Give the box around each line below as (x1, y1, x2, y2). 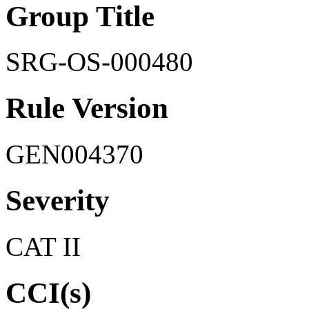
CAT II (6, 232, 81, 262)
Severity (6, 184, 110, 217)
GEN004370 (6, 139, 143, 170)
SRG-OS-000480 (6, 47, 193, 77)
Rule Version (6, 92, 168, 125)
